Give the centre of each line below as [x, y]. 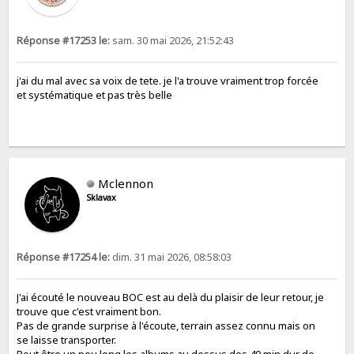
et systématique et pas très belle [95, 94]
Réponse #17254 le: [64, 257]
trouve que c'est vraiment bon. [89, 311]
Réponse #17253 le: [64, 40]
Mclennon [126, 183]
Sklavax [102, 197]
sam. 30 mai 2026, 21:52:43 [172, 40]
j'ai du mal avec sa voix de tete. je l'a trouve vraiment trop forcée [168, 80]
